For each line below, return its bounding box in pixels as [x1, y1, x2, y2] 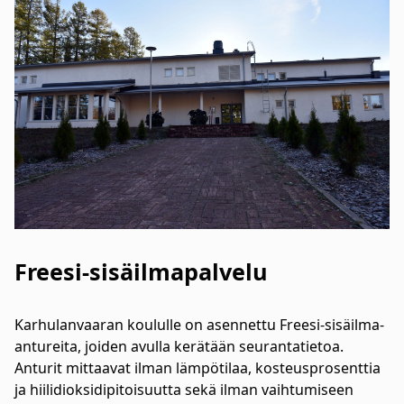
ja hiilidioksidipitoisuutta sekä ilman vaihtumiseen [14, 379, 353, 399]
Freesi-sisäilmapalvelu [14, 255, 268, 287]
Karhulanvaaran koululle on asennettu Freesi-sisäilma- [14, 314, 384, 335]
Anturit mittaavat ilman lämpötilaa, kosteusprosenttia [14, 357, 381, 378]
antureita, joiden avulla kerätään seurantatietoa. [14, 335, 344, 356]
